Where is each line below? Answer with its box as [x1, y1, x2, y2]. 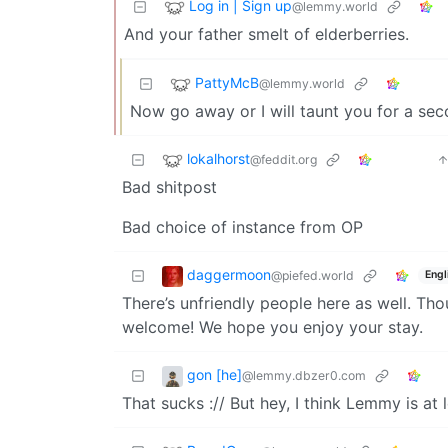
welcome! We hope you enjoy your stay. [122, 316, 423, 337]
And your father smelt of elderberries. [124, 23, 409, 44]
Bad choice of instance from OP [122, 216, 363, 237]
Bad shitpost [122, 176, 217, 197]
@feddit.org [250, 151, 317, 167]
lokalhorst [187, 149, 250, 167]
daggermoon [187, 265, 271, 283]
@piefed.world [271, 267, 354, 283]
